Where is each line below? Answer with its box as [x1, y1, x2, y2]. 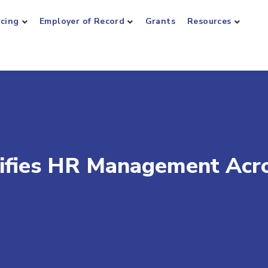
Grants [145, 16, 176, 27]
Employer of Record [39, 16, 125, 27]
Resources [187, 16, 232, 27]
